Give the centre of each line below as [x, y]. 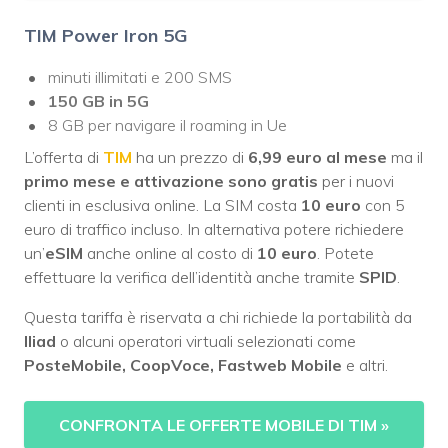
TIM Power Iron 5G [105, 36]
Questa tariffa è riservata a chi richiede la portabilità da [218, 317]
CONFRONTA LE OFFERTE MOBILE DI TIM [220, 425]
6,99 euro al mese [317, 157]
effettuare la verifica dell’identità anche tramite [189, 277]
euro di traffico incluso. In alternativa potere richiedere [214, 229]
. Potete [345, 253]
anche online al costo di [170, 253]
